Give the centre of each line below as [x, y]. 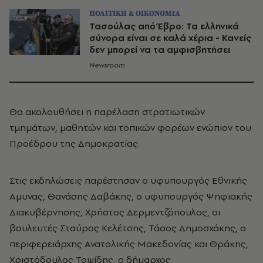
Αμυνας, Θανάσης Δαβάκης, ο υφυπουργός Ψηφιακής [131, 196]
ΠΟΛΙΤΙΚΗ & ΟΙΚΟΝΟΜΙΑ [135, 13]
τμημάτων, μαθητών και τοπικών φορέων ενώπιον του [130, 127]
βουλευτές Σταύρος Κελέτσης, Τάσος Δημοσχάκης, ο [128, 227]
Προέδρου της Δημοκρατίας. [75, 143]
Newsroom [107, 65]
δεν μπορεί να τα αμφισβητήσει [160, 49]
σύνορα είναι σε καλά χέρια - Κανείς [170, 38]
